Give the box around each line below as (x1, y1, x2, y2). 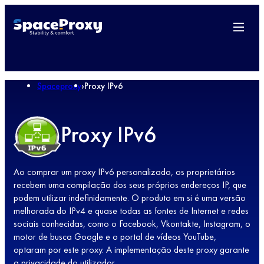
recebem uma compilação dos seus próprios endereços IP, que (14, 179, 246, 192)
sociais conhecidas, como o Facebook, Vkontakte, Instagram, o (14, 217, 250, 230)
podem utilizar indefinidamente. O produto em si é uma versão (14, 192, 246, 204)
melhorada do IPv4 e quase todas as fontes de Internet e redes (14, 204, 249, 217)
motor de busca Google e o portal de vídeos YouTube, (14, 230, 216, 243)
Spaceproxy (37, 80, 81, 92)
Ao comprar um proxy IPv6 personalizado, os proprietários (14, 166, 235, 179)
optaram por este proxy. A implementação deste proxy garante (14, 243, 249, 256)
